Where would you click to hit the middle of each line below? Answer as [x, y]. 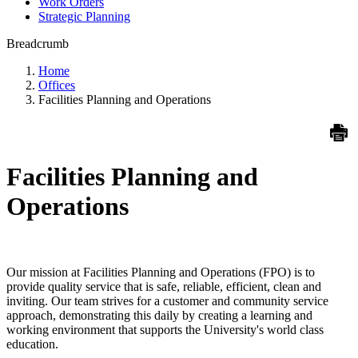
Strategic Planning [84, 16]
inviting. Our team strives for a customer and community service [167, 301]
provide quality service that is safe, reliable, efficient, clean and [164, 287]
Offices [57, 85]
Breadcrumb [38, 43]
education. [32, 344]
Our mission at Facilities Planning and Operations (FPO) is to [161, 272]
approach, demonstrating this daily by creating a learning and [159, 316]
